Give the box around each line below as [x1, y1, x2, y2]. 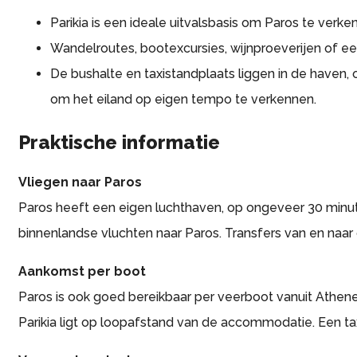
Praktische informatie [18, 130, 220, 154]
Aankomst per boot [18, 263, 146, 279]
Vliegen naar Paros [18, 174, 142, 190]
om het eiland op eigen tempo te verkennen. [50, 91, 316, 107]
